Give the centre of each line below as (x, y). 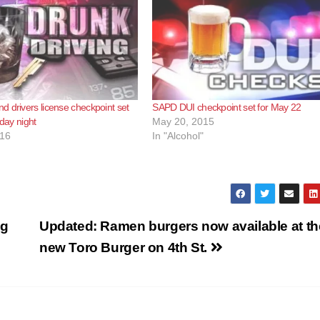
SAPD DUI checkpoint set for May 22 (227, 107)
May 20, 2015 (184, 121)
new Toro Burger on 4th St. (125, 247)
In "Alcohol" (178, 135)
